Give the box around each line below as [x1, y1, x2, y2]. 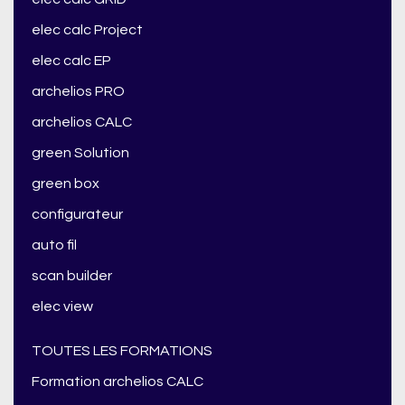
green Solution [32, 146, 129, 161]
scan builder [32, 268, 112, 284]
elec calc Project [32, 23, 143, 38]
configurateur [32, 207, 123, 222]
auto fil [32, 238, 77, 253]
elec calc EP [32, 53, 111, 69]
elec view [32, 299, 93, 315]
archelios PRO [32, 84, 125, 99]
